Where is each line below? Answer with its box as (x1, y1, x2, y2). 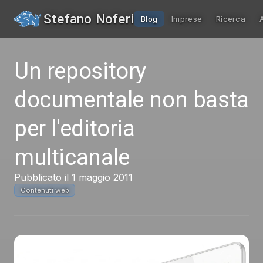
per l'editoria (14, 115, 135, 141)
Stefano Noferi (43, 11, 134, 26)
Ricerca (216, 14, 245, 23)
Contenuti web (20, 186, 69, 194)
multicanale (14, 144, 130, 170)
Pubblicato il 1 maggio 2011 (14, 171, 133, 183)
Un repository (14, 58, 147, 84)
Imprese (171, 14, 203, 23)
